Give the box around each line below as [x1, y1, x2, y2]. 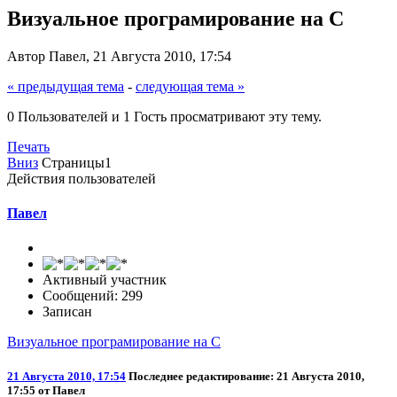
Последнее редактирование [128, 370, 270, 384]
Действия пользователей [7, 170, 156, 186]
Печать [7, 138, 50, 154]
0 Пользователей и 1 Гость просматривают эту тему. [7, 108, 322, 124]
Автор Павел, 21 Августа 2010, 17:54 [7, 48, 231, 64]
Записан [43, 304, 92, 320]
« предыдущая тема [7, 78, 124, 94]
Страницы [42, 154, 105, 170]
